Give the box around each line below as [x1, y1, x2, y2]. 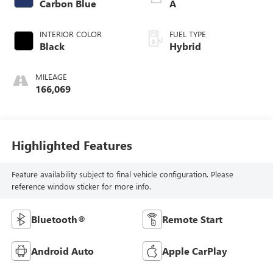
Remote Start [162, 213, 222, 226]
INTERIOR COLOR [39, 29, 102, 40]
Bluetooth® [30, 213, 86, 226]
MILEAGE [35, 71, 67, 82]
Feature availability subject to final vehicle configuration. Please [11, 169, 233, 180]
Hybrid [169, 40, 201, 53]
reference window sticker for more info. [11, 181, 151, 192]
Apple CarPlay [162, 244, 227, 258]
